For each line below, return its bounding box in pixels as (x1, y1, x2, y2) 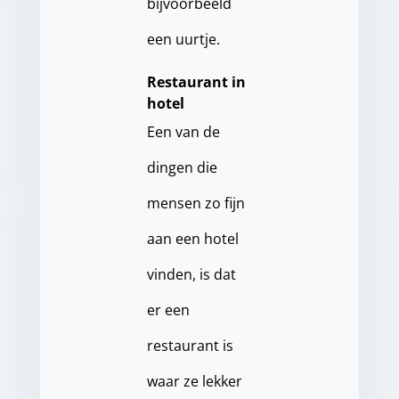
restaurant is (146, 336, 233, 356)
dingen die (146, 158, 217, 178)
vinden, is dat (146, 265, 236, 285)
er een (146, 300, 190, 321)
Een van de (146, 122, 220, 142)
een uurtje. (146, 29, 220, 50)
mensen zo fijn (146, 193, 245, 214)
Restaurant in (146, 72, 246, 93)
